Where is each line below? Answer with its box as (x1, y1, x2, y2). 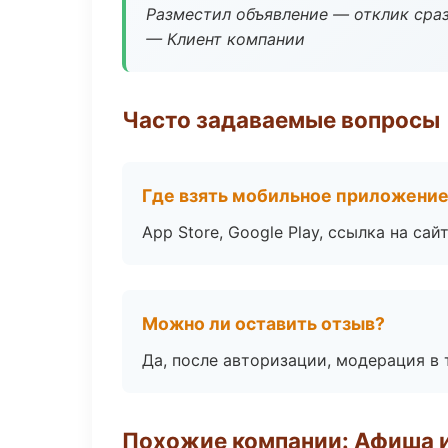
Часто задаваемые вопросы (122, 106, 440, 133)
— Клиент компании (146, 29, 305, 49)
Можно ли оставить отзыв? (142, 313, 385, 334)
